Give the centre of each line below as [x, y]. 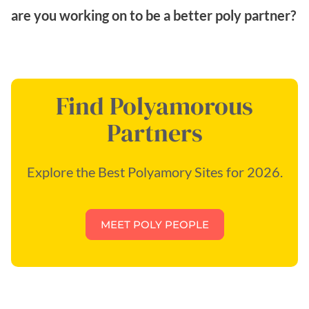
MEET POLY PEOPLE [154, 224]
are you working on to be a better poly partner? [153, 15]
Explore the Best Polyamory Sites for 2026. [154, 171]
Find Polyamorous [154, 106]
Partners [154, 132]
